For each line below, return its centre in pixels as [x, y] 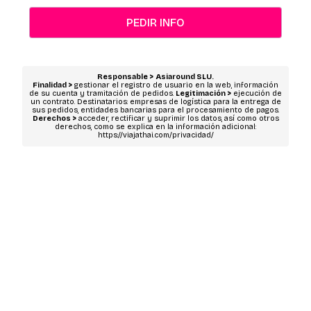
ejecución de [257, 93]
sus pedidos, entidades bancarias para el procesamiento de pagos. [155, 110]
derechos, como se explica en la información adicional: [155, 127]
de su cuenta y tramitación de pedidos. [102, 93]
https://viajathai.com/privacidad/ [155, 135]
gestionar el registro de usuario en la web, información [175, 85]
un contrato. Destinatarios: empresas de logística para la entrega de [155, 102]
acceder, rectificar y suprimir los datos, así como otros [177, 118]
